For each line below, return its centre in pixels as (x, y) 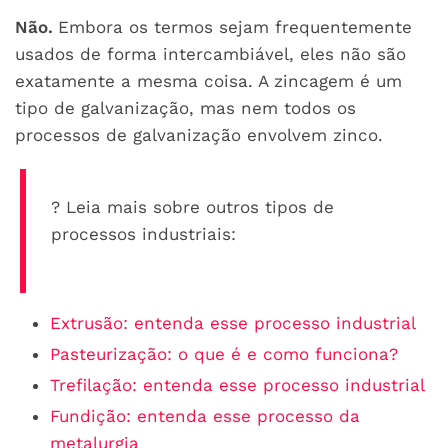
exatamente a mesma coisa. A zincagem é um (208, 80)
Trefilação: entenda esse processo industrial (237, 384)
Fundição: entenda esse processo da (205, 415)
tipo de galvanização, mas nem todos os (185, 107)
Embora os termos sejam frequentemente (235, 26)
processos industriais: (143, 233)
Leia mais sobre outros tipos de (200, 206)
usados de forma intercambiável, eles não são (210, 53)
